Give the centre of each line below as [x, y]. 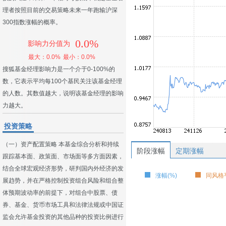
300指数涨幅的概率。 [32, 22]
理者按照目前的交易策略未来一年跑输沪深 [60, 10]
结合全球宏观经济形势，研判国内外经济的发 [63, 168]
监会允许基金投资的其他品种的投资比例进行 [63, 217]
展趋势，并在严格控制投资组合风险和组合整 [63, 181]
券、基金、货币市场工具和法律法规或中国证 [63, 205]
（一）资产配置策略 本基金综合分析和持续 [61, 144]
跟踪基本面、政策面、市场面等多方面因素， [63, 156]
